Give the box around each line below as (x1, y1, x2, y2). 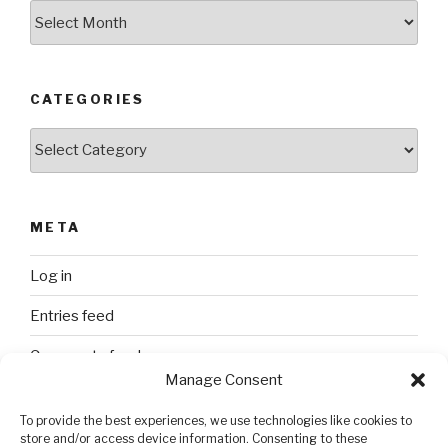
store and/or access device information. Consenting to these (20, 431, 367, 446)
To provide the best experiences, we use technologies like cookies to (20, 413, 412, 428)
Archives (29, 2, 97, 21)
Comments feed (30, 346, 141, 365)
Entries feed (30, 306, 114, 325)
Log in (30, 266, 72, 285)
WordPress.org (30, 386, 136, 405)
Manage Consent (165, 371, 283, 389)
